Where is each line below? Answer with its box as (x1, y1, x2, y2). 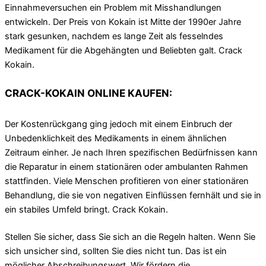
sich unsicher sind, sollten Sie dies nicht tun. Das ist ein (5, 245, 227, 256)
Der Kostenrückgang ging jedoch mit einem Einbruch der (5, 118, 232, 129)
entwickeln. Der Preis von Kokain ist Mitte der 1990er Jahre (5, 17, 241, 28)
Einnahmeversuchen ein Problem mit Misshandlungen (5, 2, 221, 14)
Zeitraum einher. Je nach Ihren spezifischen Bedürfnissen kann (5, 147, 258, 158)
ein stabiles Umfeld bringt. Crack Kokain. (5, 204, 168, 215)
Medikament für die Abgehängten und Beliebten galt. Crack (5, 45, 242, 56)
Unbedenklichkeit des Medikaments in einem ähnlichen (5, 132, 227, 144)
